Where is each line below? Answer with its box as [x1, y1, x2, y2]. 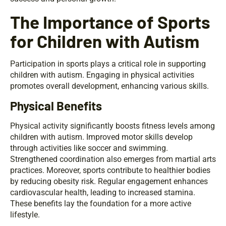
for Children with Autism [10, 30, 199, 52]
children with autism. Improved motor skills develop [10, 132, 193, 142]
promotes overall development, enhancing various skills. [10, 81, 209, 91]
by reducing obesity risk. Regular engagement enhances [10, 177, 208, 187]
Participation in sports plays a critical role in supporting [10, 59, 206, 69]
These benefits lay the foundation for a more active [10, 199, 191, 209]
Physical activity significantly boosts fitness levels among [10, 121, 215, 131]
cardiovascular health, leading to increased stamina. [10, 188, 195, 198]
